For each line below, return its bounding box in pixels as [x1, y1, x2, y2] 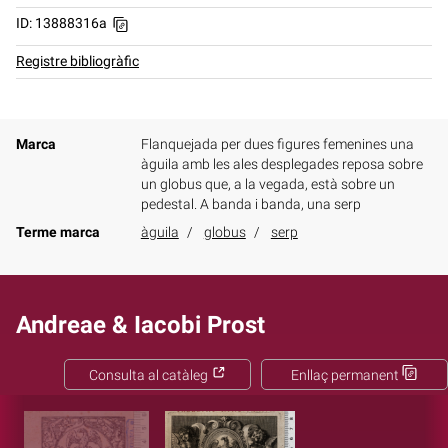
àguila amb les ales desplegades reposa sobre [140, 155, 423, 173]
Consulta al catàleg [88, 366, 211, 384]
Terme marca [16, 223, 100, 241]
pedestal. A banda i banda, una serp [140, 195, 361, 213]
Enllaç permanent [291, 366, 400, 384]
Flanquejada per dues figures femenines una [140, 135, 414, 153]
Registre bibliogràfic [16, 52, 139, 70]
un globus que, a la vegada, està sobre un [140, 175, 395, 193]
